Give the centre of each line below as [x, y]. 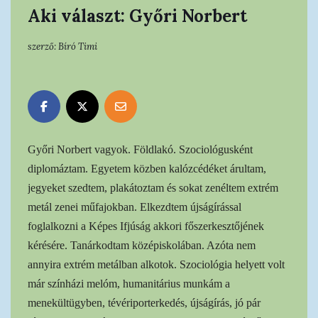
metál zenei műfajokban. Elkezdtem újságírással [135, 207]
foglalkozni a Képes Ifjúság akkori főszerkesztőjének [146, 226]
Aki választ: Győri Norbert [137, 16]
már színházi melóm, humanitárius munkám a [129, 283]
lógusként [231, 149]
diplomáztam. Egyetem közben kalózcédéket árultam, [147, 168]
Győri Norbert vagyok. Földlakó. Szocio [119, 149]
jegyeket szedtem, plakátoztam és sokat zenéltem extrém [153, 187]
